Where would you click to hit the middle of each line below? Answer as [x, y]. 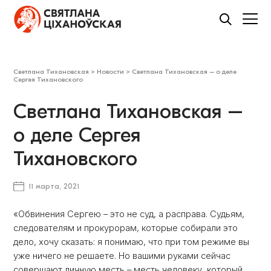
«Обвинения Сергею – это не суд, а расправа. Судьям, [129, 214]
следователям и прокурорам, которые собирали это [126, 228]
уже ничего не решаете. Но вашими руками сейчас [122, 256]
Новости [111, 72]
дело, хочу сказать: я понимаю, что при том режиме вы [132, 242]
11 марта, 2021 [54, 187]
